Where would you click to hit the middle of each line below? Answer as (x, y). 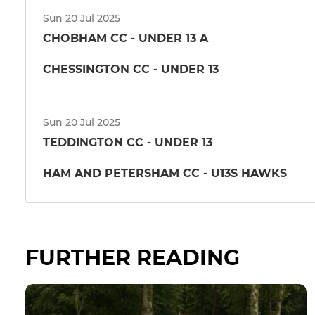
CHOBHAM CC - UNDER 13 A (126, 38)
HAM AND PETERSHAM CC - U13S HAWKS (165, 173)
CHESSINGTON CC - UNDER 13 (131, 69)
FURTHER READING (133, 258)
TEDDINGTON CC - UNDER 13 (128, 142)
